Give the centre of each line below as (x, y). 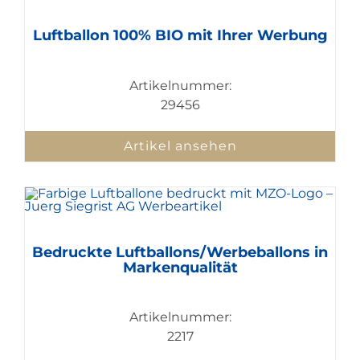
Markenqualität (180, 268)
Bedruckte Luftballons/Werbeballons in (180, 253)
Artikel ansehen (180, 146)
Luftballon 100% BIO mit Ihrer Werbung (180, 36)
